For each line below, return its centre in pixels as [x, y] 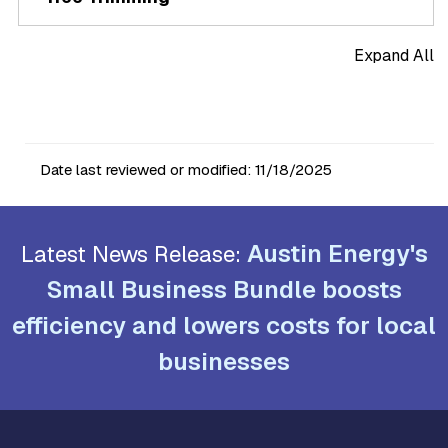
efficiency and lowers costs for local [224, 325]
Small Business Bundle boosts [224, 289]
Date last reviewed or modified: [147, 169]
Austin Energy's [337, 253]
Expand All [394, 55]
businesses [224, 361]
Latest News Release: [133, 253]
